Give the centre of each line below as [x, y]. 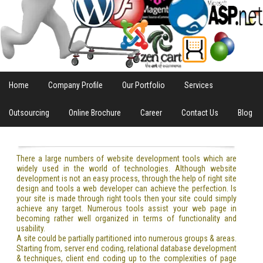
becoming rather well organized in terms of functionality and [127, 218]
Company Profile [75, 85]
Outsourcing [29, 113]
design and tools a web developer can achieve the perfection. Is [127, 188]
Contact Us [200, 113]
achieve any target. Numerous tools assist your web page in [127, 208]
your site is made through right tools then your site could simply [127, 198]
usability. [31, 228]
